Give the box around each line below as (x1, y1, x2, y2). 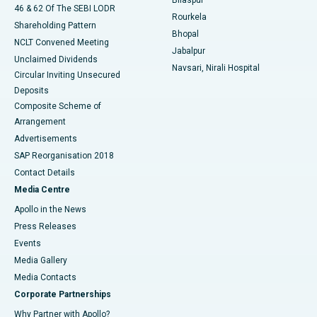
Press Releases (14, 221, 76, 232)
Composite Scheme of (14, 101, 101, 112)
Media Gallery (14, 255, 67, 266)
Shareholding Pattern (14, 21, 96, 31)
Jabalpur (172, 46, 205, 57)
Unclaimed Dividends (14, 54, 98, 65)
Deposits (14, 86, 49, 96)
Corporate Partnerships (14, 289, 111, 300)
